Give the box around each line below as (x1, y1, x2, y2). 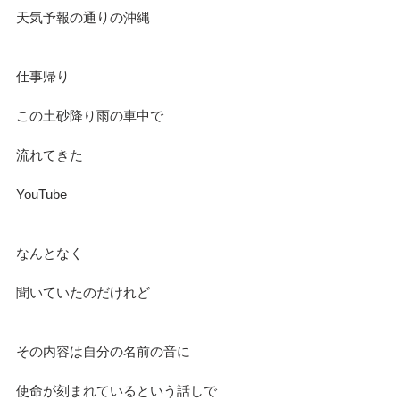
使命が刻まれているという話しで (16, 382, 217, 398)
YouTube (16, 186, 67, 202)
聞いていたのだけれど (16, 284, 150, 300)
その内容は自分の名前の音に (16, 343, 190, 359)
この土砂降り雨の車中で (16, 107, 163, 123)
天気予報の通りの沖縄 (16, 9, 150, 25)
